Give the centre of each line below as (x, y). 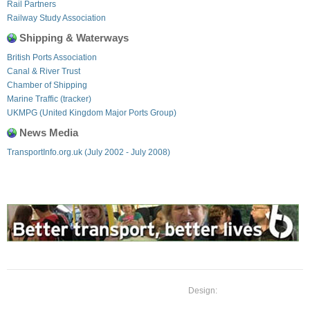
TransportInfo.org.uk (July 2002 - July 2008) (89, 152)
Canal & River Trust (44, 71)
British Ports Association (52, 57)
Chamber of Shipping (47, 85)
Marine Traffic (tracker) (49, 99)
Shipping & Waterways (74, 37)
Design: (203, 290)
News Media (49, 132)
